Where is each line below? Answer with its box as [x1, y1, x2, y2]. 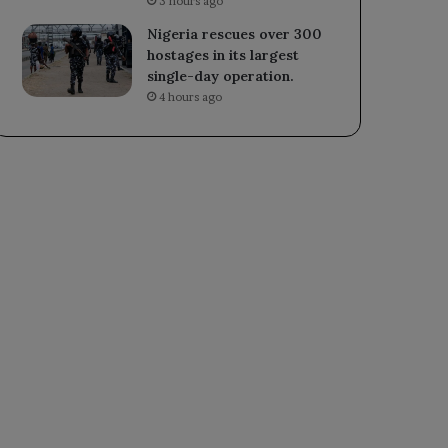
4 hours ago [159, 89, 223, 104]
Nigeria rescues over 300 [147, 24, 323, 43]
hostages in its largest [147, 45, 300, 64]
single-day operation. [147, 66, 295, 85]
